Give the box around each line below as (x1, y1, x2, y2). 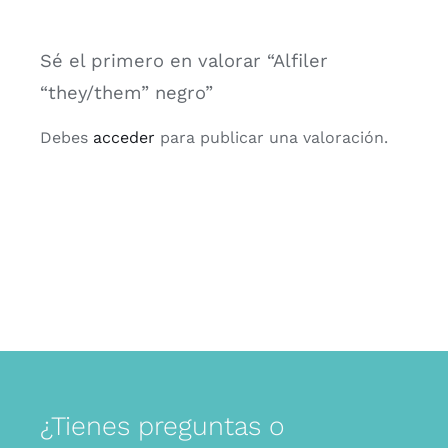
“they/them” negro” (39, 81, 213, 103)
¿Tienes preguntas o (39, 409, 285, 441)
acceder (92, 127, 155, 147)
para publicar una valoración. (154, 127, 388, 147)
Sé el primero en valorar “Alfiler (39, 49, 328, 71)
